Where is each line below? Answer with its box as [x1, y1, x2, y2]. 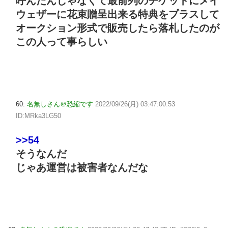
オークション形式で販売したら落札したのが [16, 22, 219, 34]
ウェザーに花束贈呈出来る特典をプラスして [16, 8, 219, 20]
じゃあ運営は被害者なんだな [16, 162, 148, 174]
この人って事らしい [16, 36, 107, 47]
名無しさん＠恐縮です [27, 100, 93, 108]
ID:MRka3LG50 [16, 111, 61, 120]
